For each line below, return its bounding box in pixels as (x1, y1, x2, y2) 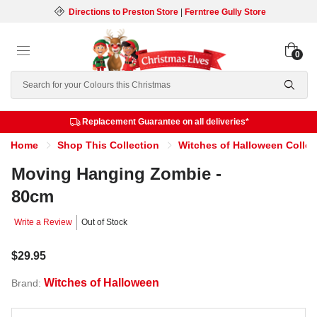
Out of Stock (81, 217, 127, 227)
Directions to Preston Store (68, 7, 178, 17)
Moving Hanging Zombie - (11, 164, 221, 183)
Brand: (11, 277, 44, 289)
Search (11, 73, 47, 85)
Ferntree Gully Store (184, 7, 266, 17)
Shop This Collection (57, 139, 159, 151)
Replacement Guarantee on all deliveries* (81, 117, 249, 127)
